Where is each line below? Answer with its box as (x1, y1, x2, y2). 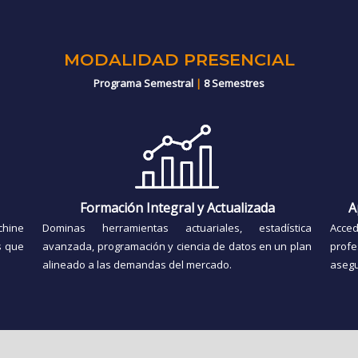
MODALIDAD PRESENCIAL (63, 50, 295, 70)
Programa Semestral (93, 76, 196, 91)
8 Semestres (201, 76, 265, 91)
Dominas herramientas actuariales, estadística (42, 221, 312, 236)
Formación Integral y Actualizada (79, 199, 275, 217)
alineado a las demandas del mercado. (42, 257, 233, 272)
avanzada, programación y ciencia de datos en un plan (42, 239, 312, 254)
